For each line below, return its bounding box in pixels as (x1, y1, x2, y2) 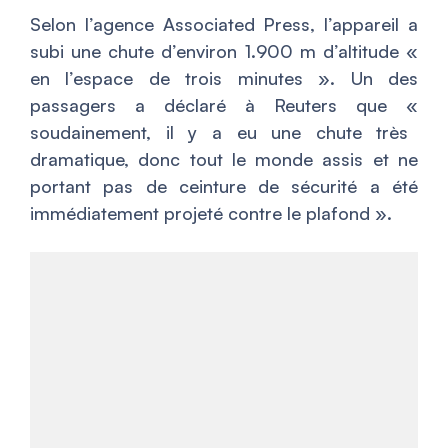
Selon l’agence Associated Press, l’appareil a (30, 13, 418, 35)
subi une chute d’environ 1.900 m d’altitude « (30, 40, 418, 62)
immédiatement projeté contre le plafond (30, 202, 370, 224)
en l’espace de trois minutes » (30, 67, 331, 89)
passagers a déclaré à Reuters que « (30, 94, 418, 116)
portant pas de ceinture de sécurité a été (30, 175, 418, 197)
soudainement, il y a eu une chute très (30, 121, 409, 143)
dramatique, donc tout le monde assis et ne (30, 148, 418, 170)
